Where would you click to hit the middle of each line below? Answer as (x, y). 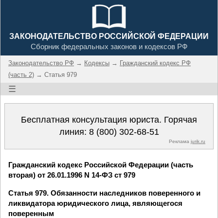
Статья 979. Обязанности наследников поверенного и (104, 193)
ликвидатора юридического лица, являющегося (95, 203)
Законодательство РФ (41, 63)
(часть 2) (21, 75)
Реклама (180, 141)
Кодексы (97, 63)
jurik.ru (198, 141)
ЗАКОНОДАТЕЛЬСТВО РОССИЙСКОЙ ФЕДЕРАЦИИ (109, 36)
